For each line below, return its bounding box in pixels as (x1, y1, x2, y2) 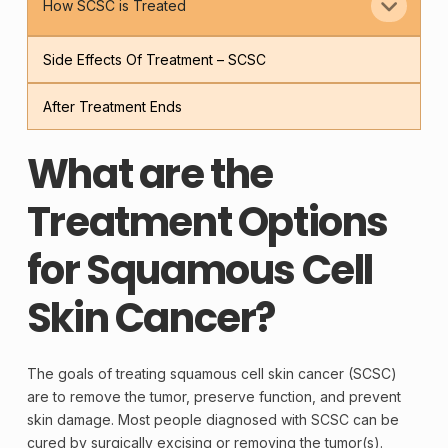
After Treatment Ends (43, 97, 183, 115)
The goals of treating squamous (26, 365, 241, 383)
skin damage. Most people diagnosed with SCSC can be (26, 411, 399, 429)
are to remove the (26, 388, 150, 406)
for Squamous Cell (26, 242, 374, 299)
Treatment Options (26, 194, 389, 251)
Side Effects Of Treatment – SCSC (43, 50, 267, 68)
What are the (26, 146, 274, 203)
